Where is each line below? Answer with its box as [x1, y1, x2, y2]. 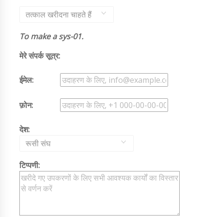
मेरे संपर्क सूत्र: [19, 50, 60, 61]
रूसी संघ [26, 138, 50, 149]
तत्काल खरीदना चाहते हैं [26, 9, 92, 20]
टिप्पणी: [19, 159, 40, 170]
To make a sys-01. [19, 31, 83, 42]
